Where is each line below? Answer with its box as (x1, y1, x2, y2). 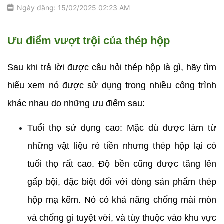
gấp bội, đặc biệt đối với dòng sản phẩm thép (27, 177, 216, 187)
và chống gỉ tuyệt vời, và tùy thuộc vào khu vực (27, 213, 216, 223)
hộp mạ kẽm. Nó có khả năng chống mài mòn (27, 195, 216, 205)
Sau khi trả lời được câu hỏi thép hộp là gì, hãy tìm (7, 62, 216, 72)
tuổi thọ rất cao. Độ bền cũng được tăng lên (27, 159, 216, 169)
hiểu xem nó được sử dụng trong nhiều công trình (7, 80, 216, 90)
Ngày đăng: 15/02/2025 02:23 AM (17, 3, 130, 12)
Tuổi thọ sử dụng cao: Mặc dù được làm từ (27, 123, 216, 133)
